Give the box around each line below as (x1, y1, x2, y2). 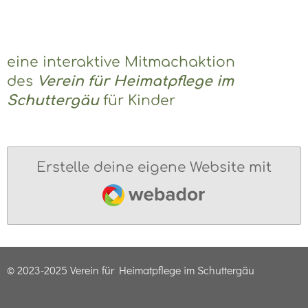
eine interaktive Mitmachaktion (7, 54, 235, 70)
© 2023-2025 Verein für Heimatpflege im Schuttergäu (7, 263, 254, 277)
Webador (102, 178, 166, 194)
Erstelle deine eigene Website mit (36, 159, 272, 175)
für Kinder (103, 93, 175, 109)
